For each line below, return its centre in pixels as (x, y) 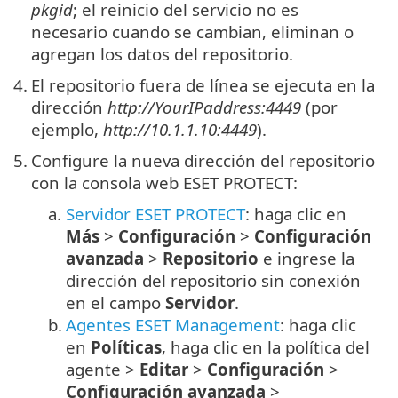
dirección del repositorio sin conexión (213, 280)
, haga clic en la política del (266, 346)
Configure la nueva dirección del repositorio (203, 160)
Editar (164, 369)
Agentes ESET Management (173, 324)
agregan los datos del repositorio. (162, 53)
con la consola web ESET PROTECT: (164, 182)
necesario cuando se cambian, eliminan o (192, 31)
